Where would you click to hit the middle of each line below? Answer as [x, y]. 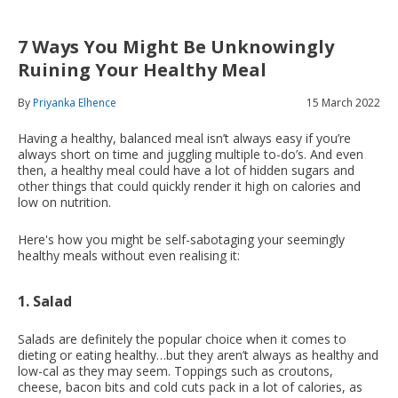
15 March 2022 [343, 102]
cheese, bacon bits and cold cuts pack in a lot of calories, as [190, 386]
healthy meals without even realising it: [129, 255]
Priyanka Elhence [75, 102]
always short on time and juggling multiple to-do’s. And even [191, 154]
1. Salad [45, 301]
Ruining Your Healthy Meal [142, 69]
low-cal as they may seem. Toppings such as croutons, [175, 370]
